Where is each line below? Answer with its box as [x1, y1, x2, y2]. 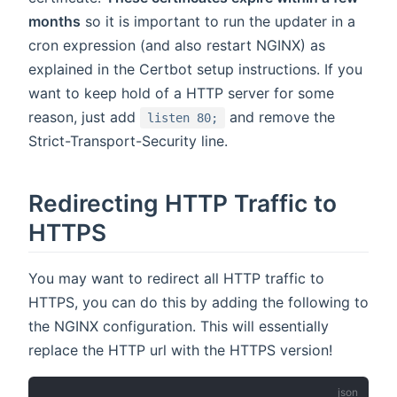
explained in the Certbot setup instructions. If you [28, 60, 362, 79]
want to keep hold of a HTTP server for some [28, 84, 334, 103]
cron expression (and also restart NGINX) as [28, 36, 325, 55]
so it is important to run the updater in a [81, 12, 355, 31]
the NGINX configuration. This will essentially [28, 317, 329, 336]
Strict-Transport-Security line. [28, 132, 228, 151]
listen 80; [147, 111, 218, 126]
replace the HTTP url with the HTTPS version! [28, 341, 332, 360]
